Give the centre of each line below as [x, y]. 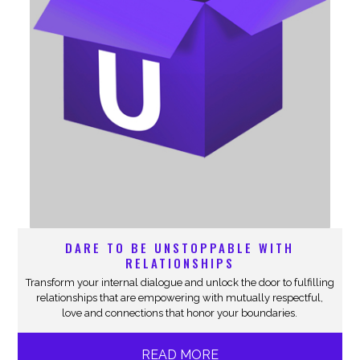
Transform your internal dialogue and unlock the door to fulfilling [180, 282]
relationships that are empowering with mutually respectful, [180, 297]
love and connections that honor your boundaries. [180, 313]
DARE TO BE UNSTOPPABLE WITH [180, 247]
